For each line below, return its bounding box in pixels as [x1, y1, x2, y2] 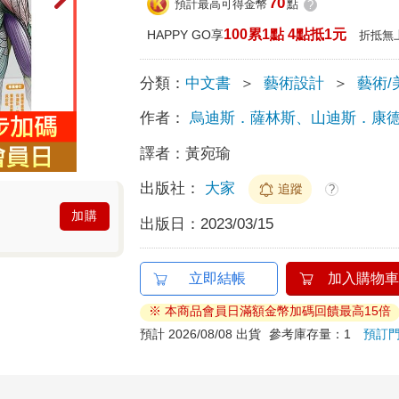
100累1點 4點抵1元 [224, 26, 347, 42]
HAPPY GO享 [147, 27, 224, 42]
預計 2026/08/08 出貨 [140, 326, 262, 341]
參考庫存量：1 [269, 326, 364, 341]
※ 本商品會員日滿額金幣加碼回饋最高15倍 [149, 303, 392, 318]
